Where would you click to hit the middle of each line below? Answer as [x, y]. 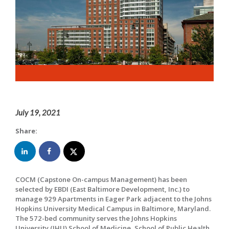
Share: [26, 131]
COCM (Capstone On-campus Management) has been [101, 180]
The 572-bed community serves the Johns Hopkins [96, 219]
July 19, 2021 [38, 113]
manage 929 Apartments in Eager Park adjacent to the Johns [113, 199]
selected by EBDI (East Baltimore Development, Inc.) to [102, 189]
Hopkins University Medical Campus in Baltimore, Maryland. [113, 209]
